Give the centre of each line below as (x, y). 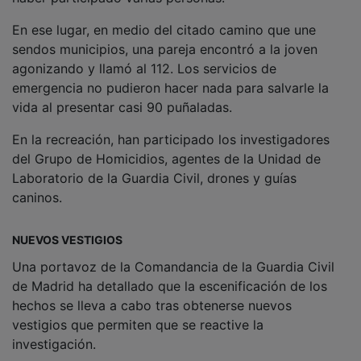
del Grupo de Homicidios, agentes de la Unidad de (166, 158)
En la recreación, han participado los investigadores (171, 139)
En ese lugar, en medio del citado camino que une (164, 29)
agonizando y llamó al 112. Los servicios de (144, 68)
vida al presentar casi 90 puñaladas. (122, 107)
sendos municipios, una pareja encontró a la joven (165, 49)
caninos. (37, 197)
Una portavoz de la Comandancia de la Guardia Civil (173, 266)
